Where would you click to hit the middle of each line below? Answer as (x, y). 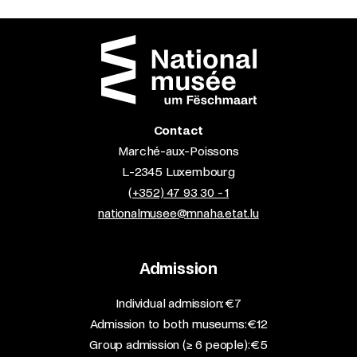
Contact (178, 130)
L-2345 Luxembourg (178, 172)
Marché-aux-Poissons (178, 151)
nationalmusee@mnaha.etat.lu (178, 213)
